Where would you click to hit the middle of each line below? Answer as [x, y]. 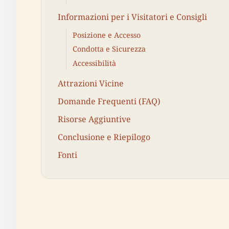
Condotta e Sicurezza [109, 49]
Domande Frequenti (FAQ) [109, 101]
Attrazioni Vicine [91, 83]
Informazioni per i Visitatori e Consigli [132, 17]
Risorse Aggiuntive [94, 119]
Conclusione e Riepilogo [104, 137]
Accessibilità [94, 63]
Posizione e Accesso [107, 35]
